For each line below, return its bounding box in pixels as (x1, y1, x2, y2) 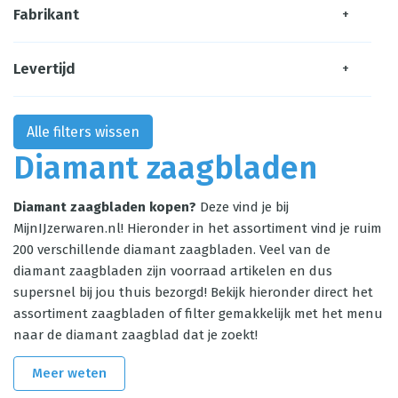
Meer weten (32, 365, 107, 381)
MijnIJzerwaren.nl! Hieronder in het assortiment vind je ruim (13, 220, 382, 236)
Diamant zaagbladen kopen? (13, 199, 200, 215)
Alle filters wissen (27, 123, 139, 140)
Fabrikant (13, 5, 79, 24)
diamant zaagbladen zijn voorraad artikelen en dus (13, 263, 332, 279)
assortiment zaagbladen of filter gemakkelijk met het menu (13, 306, 383, 322)
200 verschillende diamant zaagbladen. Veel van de (13, 242, 330, 258)
